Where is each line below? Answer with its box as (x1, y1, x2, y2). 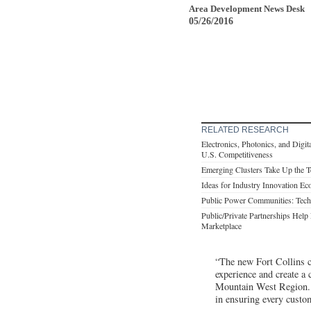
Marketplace (201, 219, 242, 231)
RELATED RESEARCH (201, 124, 289, 135)
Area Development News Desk (189, 3, 305, 14)
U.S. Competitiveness (201, 148, 273, 160)
